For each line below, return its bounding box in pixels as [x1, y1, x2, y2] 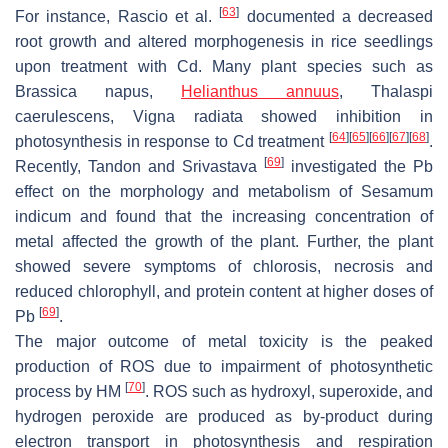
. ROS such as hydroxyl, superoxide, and [145, 383, 433, 401]
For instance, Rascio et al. [15, 8, 220, 26]
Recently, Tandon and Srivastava [15, 158, 264, 176]
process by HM [15, 383, 125, 401]
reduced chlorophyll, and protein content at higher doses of [15, 283, 433, 301]
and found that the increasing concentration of [71, 208, 433, 226]
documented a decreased [239, 8, 433, 26]
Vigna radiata [132, 108, 243, 126]
